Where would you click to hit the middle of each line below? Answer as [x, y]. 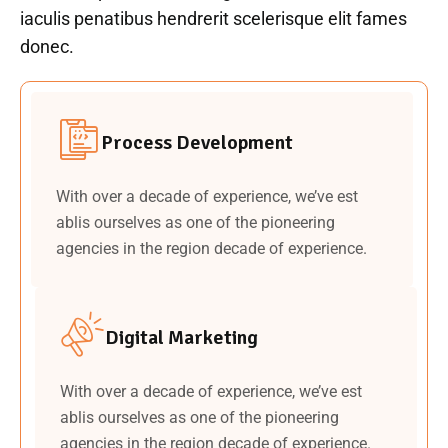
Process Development [197, 142]
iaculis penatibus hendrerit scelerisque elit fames [213, 18]
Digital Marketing [181, 337]
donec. [47, 46]
